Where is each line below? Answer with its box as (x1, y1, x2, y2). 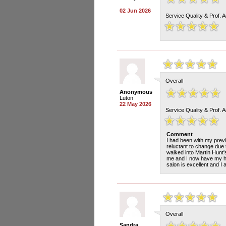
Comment (166, 131, 193, 137)
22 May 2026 (120, 101, 151, 107)
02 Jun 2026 (120, 8, 151, 14)
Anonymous (120, 89, 152, 95)
